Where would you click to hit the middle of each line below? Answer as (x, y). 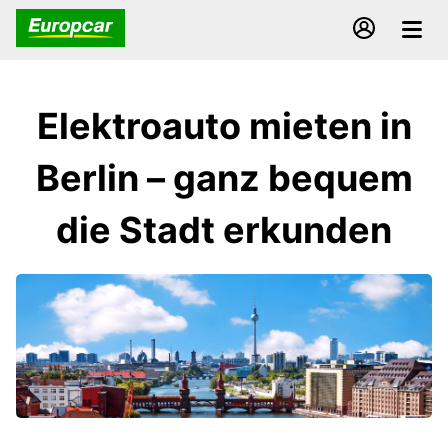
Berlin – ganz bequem (224, 178)
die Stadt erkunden (224, 230)
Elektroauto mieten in (224, 126)
